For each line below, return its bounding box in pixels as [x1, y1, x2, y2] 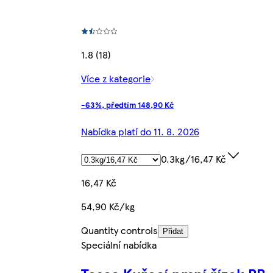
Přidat [163, 226, 183, 236]
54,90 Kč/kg [81, 199, 135, 213]
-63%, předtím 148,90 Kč [81, 99, 174, 111]
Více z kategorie [81, 71, 151, 86]
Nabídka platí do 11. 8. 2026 [81, 124, 199, 138]
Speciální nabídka [81, 237, 157, 252]
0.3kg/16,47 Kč [161, 151, 226, 166]
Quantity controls [81, 222, 158, 237]
